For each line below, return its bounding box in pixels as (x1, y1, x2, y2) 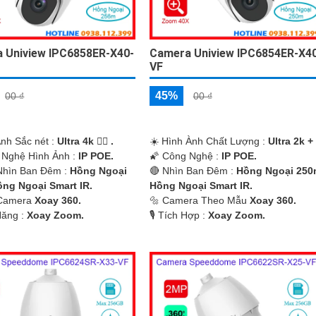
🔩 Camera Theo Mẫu (149, 194, 250, 206)
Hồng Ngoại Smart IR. (149, 179, 253, 191)
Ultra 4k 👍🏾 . (57, 135, 114, 147)
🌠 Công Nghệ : (149, 150, 221, 162)
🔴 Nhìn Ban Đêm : (149, 164, 236, 176)
